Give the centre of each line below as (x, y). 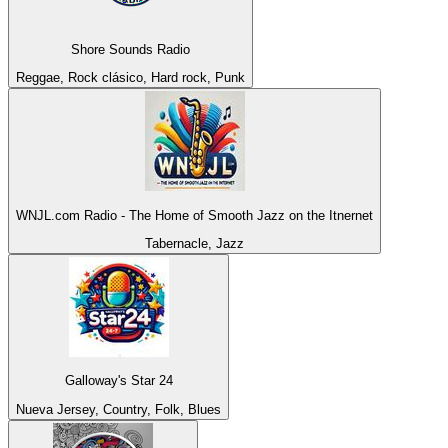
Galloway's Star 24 (118, 381)
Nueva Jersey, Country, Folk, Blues (118, 409)
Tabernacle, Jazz (194, 243)
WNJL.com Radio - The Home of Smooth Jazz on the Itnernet (194, 215)
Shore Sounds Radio (130, 49)
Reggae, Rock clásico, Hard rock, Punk (130, 78)
